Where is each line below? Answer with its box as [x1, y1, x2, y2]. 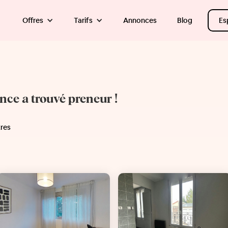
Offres [22, 16, 43, 25]
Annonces [123, 16, 157, 25]
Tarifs [73, 16, 93, 25]
